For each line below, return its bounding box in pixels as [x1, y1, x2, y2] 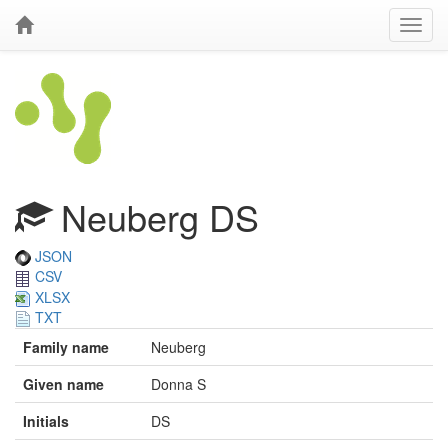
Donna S [151, 374, 206, 395]
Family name [23, 337, 109, 358]
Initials [23, 411, 69, 432]
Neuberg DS [51, 191, 259, 242]
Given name [23, 374, 104, 395]
